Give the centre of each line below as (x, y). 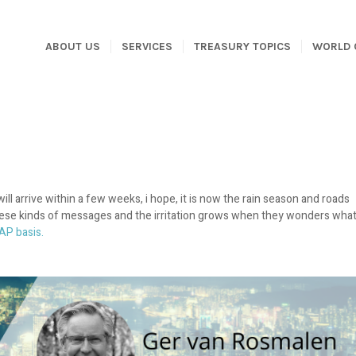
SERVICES (147, 46)
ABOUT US (73, 46)
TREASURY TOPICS (242, 46)
